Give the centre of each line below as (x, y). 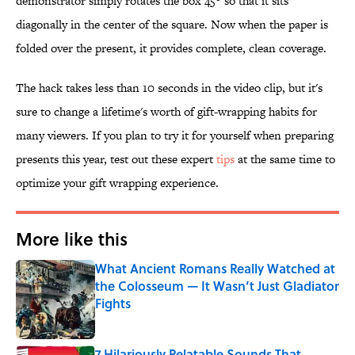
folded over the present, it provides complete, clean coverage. (171, 48)
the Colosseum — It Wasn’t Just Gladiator (217, 286)
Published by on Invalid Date (159, 319)
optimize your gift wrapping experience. (117, 183)
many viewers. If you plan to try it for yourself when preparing (175, 136)
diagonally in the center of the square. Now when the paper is (172, 25)
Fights (113, 303)
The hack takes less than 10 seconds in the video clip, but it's (169, 88)
